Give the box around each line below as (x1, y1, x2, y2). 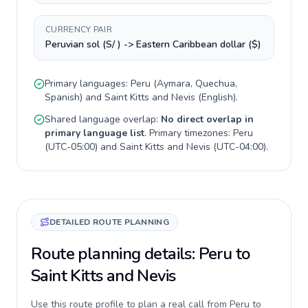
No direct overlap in (161, 113, 254, 126)
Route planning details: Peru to (31, 243, 250, 265)
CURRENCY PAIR (45, 24, 112, 35)
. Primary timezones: (144, 126, 233, 140)
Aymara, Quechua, (157, 77, 237, 90)
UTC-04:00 (217, 140, 263, 153)
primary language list (45, 126, 144, 140)
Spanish (45, 91, 80, 104)
